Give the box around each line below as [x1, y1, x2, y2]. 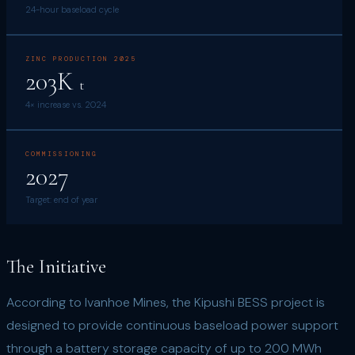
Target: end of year [25, 194, 97, 205]
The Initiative [6, 255, 106, 278]
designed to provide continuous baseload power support [6, 317, 338, 334]
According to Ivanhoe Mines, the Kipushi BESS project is [6, 294, 325, 311]
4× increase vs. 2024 [25, 99, 106, 110]
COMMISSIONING [25, 150, 97, 158]
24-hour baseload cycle [25, 4, 119, 15]
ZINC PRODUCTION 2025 [25, 55, 136, 63]
